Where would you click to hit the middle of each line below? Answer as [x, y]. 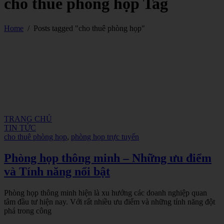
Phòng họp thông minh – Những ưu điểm [108, 158]
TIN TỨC [20, 128]
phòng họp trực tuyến [105, 137]
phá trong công [28, 211]
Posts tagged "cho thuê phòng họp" [89, 28]
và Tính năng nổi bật [57, 172]
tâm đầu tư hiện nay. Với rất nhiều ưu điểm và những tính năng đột [109, 202]
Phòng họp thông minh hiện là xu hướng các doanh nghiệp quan [105, 193]
